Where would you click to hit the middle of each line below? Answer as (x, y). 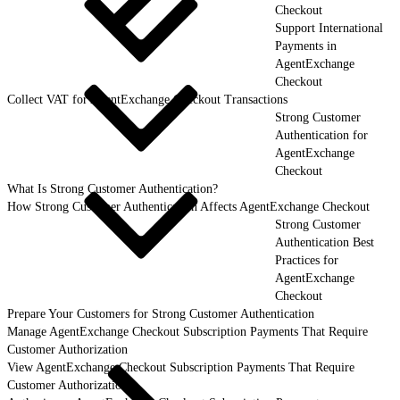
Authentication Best (325, 242)
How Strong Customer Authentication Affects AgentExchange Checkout (188, 206)
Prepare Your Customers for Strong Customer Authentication (161, 313)
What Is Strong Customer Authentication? (112, 188)
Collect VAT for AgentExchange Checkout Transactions (147, 99)
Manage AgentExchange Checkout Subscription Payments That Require (187, 331)
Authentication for (321, 135)
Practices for (307, 260)
